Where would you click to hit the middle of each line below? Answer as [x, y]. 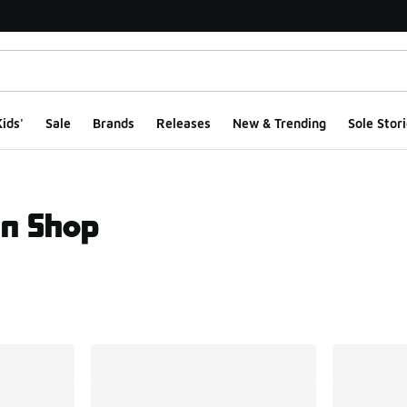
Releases [183, 123]
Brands [113, 123]
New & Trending [279, 123]
